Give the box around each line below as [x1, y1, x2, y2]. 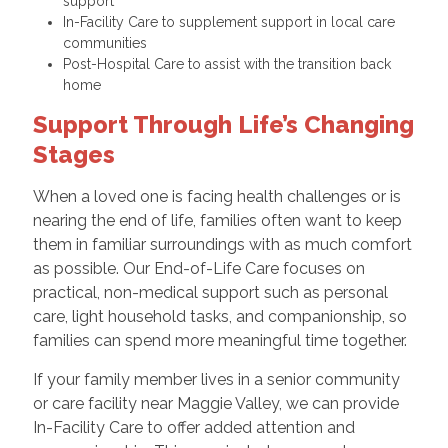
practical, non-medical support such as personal [32, 283, 388, 303]
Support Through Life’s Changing [32, 110, 414, 140]
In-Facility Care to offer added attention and [32, 418, 355, 438]
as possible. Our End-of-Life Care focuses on [32, 259, 365, 279]
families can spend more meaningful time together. [32, 331, 407, 351]
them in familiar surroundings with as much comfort [32, 235, 412, 255]
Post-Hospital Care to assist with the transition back [62, 56, 391, 73]
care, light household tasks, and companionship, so [32, 307, 407, 327]
